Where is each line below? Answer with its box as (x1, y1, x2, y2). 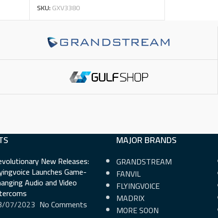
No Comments (39, 197, 87, 212)
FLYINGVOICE (116, 179, 160, 194)
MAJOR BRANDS (116, 132, 177, 148)
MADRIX (116, 191, 145, 206)
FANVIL (116, 166, 141, 182)
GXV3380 (52, 1, 80, 15)
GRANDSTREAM (116, 154, 172, 169)
